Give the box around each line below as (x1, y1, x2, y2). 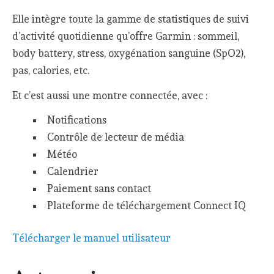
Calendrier (46, 165, 98, 178)
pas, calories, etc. (12, 64, 90, 77)
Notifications (46, 114, 106, 127)
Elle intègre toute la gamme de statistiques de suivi (12, 13, 250, 26)
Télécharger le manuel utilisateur (12, 232, 171, 245)
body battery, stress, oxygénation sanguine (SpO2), (12, 47, 246, 60)
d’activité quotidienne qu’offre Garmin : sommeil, (12, 30, 240, 43)
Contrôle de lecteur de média (46, 131, 184, 144)
